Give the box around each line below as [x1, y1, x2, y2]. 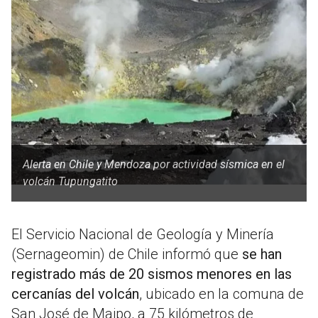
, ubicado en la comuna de [139, 285, 304, 303]
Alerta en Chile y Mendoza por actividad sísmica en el [23, 158, 285, 172]
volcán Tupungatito [23, 175, 118, 189]
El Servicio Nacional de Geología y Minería [11, 226, 274, 243]
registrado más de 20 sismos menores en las [11, 265, 292, 283]
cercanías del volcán [11, 285, 139, 303]
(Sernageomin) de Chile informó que [11, 246, 242, 263]
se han [242, 246, 282, 263]
